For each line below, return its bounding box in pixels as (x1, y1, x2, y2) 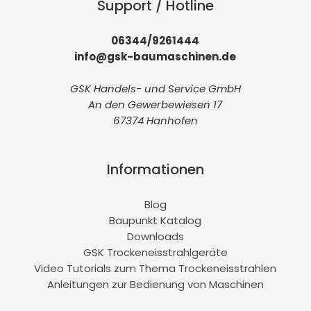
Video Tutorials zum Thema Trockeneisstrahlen (34, 261, 277, 276)
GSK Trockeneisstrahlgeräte (83, 245, 228, 260)
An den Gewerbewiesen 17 (88, 97, 223, 112)
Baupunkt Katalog (109, 213, 202, 228)
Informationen (106, 159, 204, 179)
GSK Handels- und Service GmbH (69, 81, 241, 96)
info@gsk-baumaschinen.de (74, 49, 237, 65)
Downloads (126, 229, 184, 244)
